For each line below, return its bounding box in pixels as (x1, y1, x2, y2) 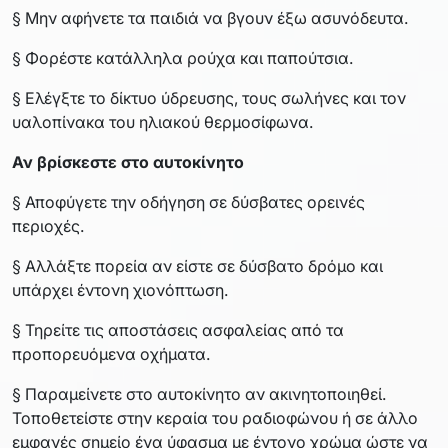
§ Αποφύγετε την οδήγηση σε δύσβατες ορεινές (12, 191, 365, 212)
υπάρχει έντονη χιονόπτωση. (12, 279, 228, 300)
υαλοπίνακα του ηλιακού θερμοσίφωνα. (12, 111, 313, 132)
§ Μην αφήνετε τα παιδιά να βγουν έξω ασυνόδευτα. (12, 7, 408, 28)
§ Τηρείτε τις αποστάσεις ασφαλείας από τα (12, 319, 344, 340)
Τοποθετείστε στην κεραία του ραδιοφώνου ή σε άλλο (12, 407, 418, 428)
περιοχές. (12, 215, 84, 236)
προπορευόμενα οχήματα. (12, 343, 210, 364)
